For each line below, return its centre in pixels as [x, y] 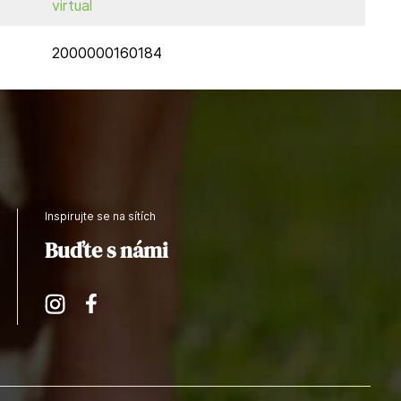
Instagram [71, 301]
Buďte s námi [106, 250]
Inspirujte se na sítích [100, 216]
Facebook [112, 301]
